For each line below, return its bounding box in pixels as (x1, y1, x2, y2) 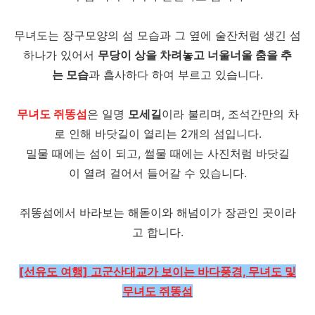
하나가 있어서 (23, 48, 98, 62)
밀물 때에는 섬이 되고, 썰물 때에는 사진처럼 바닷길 (25, 146, 290, 160)
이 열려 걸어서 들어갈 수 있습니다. (68, 166, 247, 180)
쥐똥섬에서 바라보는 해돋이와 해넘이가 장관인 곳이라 (19, 205, 296, 219)
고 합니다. (131, 225, 184, 239)
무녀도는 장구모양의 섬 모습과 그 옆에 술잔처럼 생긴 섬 (14, 28, 301, 42)
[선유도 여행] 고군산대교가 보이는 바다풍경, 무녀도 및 (19, 264, 296, 278)
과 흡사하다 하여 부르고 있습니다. (89, 67, 263, 82)
